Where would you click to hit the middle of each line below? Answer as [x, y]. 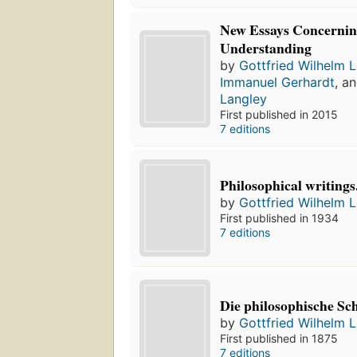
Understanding [266, 48]
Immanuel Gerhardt [278, 82]
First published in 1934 [280, 218]
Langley [244, 99]
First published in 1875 [279, 339]
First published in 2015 [279, 115]
